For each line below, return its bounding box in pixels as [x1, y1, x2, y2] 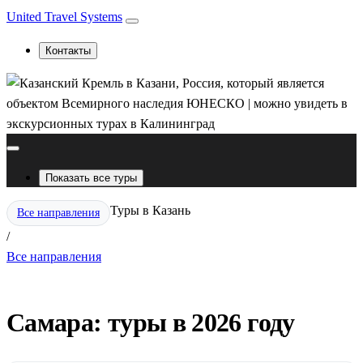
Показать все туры [45, 172, 137, 184]
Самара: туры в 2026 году [6, 308, 295, 338]
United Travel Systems [6, 10, 122, 23]
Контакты [45, 45, 91, 57]
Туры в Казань [110, 203, 190, 217]
